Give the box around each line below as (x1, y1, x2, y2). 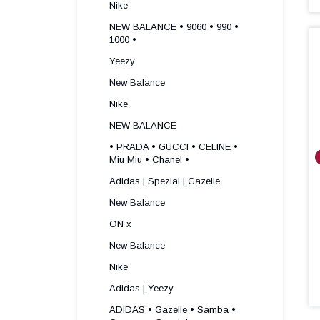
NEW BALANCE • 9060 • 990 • (109, 21, 239, 32)
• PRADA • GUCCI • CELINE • (109, 141, 238, 152)
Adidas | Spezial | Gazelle (109, 176, 220, 186)
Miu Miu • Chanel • (109, 154, 189, 165)
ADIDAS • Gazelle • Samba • (109, 304, 236, 315)
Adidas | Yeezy (109, 283, 174, 294)
